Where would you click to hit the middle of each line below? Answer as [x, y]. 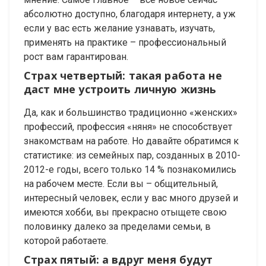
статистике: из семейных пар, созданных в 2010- [132, 156]
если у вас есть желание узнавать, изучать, [119, 28]
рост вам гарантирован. [76, 57]
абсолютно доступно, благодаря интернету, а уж [130, 14]
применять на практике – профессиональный [125, 43]
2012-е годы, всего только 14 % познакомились [130, 170]
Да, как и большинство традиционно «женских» [131, 113]
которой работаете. [66, 241]
